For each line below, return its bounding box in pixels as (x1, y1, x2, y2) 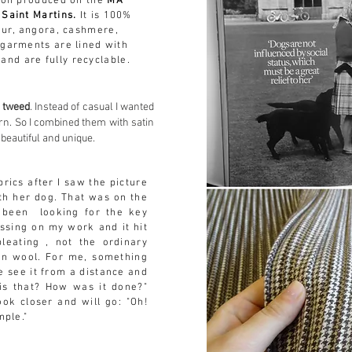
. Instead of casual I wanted (29, 101, 154, 114)
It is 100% (76, 9, 132, 22)
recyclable (71, 54, 127, 67)
